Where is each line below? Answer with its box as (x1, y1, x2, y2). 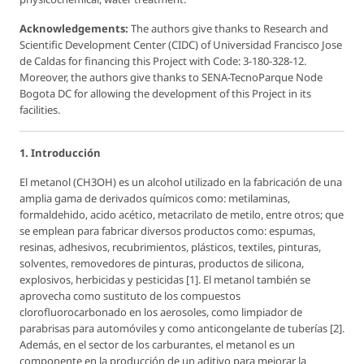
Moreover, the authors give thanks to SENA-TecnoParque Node (19, 69, 323, 84)
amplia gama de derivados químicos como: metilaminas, (19, 190, 290, 206)
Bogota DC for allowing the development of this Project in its (19, 85, 311, 101)
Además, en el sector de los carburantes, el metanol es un (19, 336, 295, 352)
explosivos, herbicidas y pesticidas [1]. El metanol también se (19, 271, 310, 287)
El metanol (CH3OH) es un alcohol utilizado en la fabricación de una (19, 174, 342, 189)
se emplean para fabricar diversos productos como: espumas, (19, 223, 315, 238)
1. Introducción (19, 145, 101, 160)
